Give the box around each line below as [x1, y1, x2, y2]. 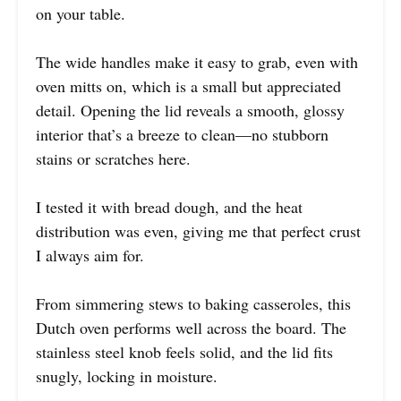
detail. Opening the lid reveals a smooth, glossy [36, 99, 345, 122]
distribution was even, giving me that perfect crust [36, 220, 361, 243]
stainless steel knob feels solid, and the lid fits [36, 341, 333, 363]
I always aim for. [36, 244, 144, 267]
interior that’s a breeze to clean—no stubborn [36, 124, 328, 146]
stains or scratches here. [36, 148, 191, 170]
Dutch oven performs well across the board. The [36, 317, 346, 339]
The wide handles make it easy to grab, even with [36, 51, 358, 73]
